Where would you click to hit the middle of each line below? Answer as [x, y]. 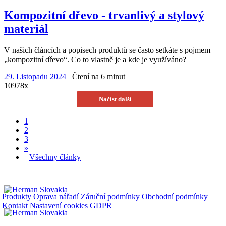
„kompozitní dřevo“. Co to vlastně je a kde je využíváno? [95, 59]
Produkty [17, 196]
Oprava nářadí [56, 196]
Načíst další [115, 99]
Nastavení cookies [59, 205]
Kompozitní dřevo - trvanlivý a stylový [104, 15]
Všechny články [55, 157]
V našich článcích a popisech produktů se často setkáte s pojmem [107, 50]
